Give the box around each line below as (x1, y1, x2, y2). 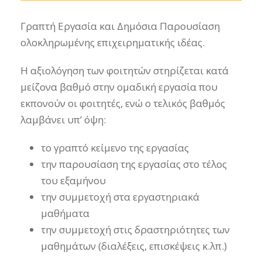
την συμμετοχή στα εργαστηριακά (41, 190, 199, 204)
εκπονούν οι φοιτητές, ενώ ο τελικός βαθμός (20, 96, 225, 110)
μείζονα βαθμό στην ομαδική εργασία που (20, 80, 218, 94)
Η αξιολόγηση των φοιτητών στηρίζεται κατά (20, 64, 229, 77)
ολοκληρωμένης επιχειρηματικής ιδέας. (20, 36, 205, 49)
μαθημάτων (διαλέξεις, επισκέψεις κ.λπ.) (41, 239, 227, 253)
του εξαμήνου (41, 174, 106, 187)
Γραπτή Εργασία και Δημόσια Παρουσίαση (20, 19, 220, 33)
